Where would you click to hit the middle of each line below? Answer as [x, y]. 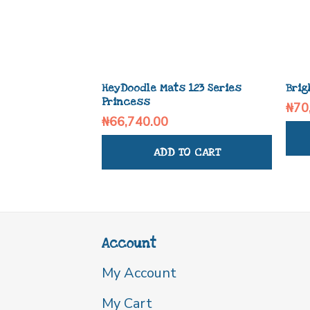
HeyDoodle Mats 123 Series [171, 88]
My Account [139, 273]
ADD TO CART [187, 153]
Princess [126, 102]
